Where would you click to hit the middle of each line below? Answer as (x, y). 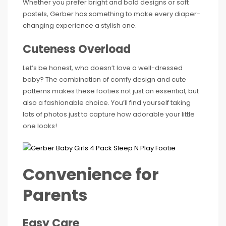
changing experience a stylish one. (80, 25)
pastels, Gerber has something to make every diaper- (111, 14)
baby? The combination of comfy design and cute (104, 79)
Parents (55, 195)
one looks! (40, 126)
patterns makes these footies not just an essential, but (111, 91)
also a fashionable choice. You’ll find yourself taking (107, 102)
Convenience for (91, 174)
